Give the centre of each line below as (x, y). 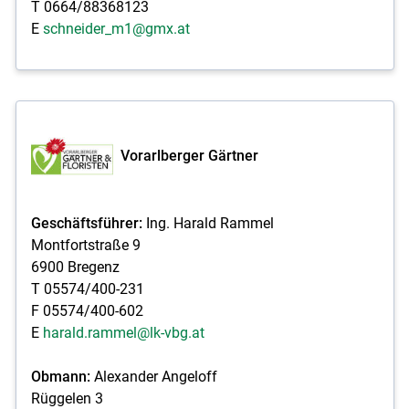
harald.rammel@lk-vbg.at (123, 332)
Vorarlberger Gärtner (189, 155)
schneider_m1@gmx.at (116, 28)
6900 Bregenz (75, 267)
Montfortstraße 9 (85, 245)
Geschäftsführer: (86, 223)
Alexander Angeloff (153, 376)
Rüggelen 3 (67, 398)
